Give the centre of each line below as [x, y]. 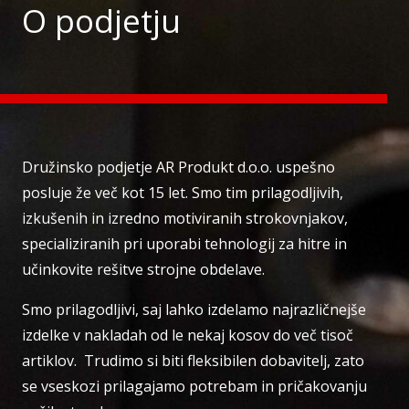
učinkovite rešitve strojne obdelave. [143, 270]
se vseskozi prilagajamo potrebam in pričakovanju [194, 387]
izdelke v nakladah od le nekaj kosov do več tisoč [188, 336]
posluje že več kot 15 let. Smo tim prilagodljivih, [183, 193]
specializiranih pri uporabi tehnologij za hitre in [184, 244]
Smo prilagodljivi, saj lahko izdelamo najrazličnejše [194, 310]
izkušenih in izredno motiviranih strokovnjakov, [185, 219]
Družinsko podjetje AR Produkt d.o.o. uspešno [178, 168]
